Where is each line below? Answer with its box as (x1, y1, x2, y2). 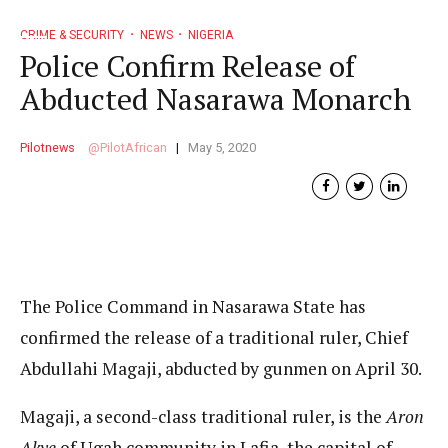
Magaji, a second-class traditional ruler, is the (20, 405, 386, 428)
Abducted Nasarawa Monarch (20, 78, 411, 119)
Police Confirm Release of (20, 45, 355, 86)
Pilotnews (20, 139, 75, 155)
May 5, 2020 (188, 139, 257, 155)
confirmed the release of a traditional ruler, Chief (20, 325, 408, 349)
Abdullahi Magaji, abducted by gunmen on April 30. (20, 356, 422, 380)
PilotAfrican (99, 139, 167, 155)
